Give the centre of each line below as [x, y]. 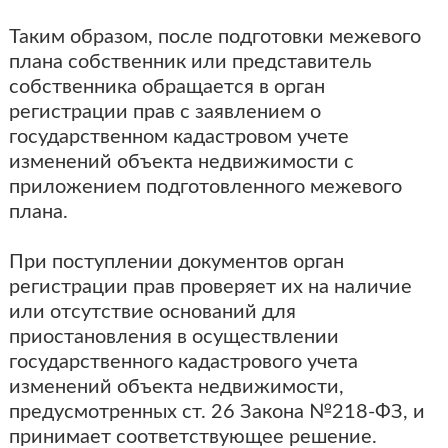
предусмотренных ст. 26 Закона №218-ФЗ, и [216, 412]
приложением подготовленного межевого [205, 187]
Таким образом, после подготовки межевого [214, 37]
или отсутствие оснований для [152, 312]
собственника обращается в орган [166, 87]
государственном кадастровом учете [178, 137]
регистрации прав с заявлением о [164, 112]
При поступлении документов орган [176, 262]
